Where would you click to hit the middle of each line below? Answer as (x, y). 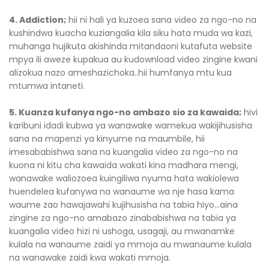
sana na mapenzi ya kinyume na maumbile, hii (107, 139)
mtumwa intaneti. (47, 86)
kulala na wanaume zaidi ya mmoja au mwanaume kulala (130, 244)
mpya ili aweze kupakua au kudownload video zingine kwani (133, 59)
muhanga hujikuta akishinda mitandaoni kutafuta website (131, 46)
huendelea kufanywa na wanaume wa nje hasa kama (122, 192)
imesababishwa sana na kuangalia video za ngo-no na (123, 152)
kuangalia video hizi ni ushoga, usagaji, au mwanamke (122, 231)
